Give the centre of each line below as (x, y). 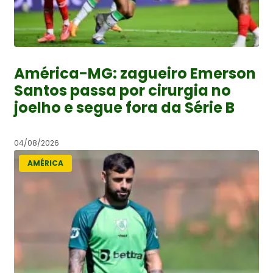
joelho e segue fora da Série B (124, 107)
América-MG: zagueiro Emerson (135, 73)
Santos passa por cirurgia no (122, 90)
